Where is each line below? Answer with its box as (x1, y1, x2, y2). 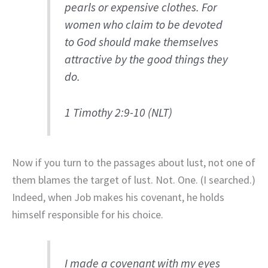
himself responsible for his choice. (12, 207, 163, 221)
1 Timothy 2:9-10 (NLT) (65, 105, 173, 120)
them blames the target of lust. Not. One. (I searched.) (12, 172, 255, 187)
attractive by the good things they (65, 51, 229, 66)
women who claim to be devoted (65, 17, 223, 32)
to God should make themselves (65, 34, 219, 49)
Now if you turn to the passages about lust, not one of (12, 155, 255, 169)
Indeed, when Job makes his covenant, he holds (12, 190, 224, 204)
